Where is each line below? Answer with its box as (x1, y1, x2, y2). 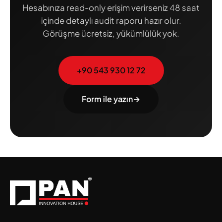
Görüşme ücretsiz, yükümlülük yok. (43, 28, 179, 39)
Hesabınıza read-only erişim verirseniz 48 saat (22, 2, 200, 13)
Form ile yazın (82, 93, 133, 104)
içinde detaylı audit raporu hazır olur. (41, 15, 181, 26)
